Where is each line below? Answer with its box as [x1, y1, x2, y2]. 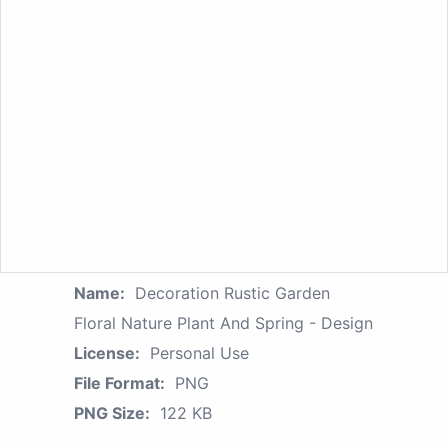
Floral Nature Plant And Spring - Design [74, 312, 373, 333]
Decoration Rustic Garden [135, 282, 330, 303]
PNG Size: [74, 402, 150, 423]
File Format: [74, 372, 165, 393]
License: [74, 342, 140, 363]
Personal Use [150, 342, 249, 363]
